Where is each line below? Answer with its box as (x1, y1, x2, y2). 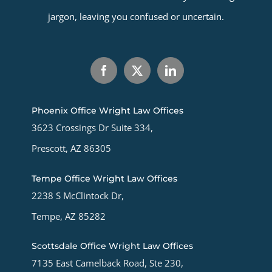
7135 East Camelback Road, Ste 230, (32, 256, 183, 269)
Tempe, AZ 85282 (32, 209, 106, 222)
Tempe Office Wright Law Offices (32, 172, 177, 184)
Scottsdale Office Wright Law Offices (32, 240, 193, 251)
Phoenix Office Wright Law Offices (32, 105, 183, 117)
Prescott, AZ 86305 (32, 142, 111, 155)
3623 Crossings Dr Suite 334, (32, 121, 153, 134)
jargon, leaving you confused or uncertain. (48, 10, 224, 23)
